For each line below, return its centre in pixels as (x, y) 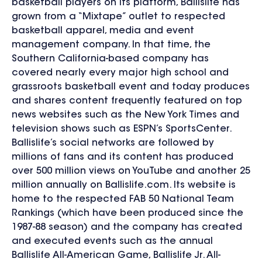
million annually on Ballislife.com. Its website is (124, 186)
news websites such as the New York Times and (125, 116)
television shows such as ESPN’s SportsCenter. (121, 130)
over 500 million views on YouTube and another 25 (131, 172)
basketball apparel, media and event (103, 31)
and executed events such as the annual (112, 242)
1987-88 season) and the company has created (127, 228)
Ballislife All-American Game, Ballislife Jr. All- (116, 256)
